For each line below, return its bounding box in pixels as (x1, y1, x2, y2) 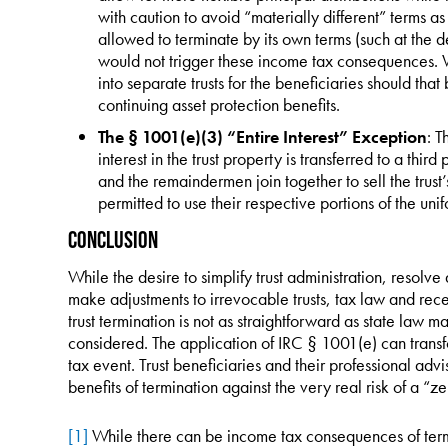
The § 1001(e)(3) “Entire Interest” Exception (97, 125, 427, 148)
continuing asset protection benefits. (97, 93, 340, 116)
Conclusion (67, 227, 158, 252)
